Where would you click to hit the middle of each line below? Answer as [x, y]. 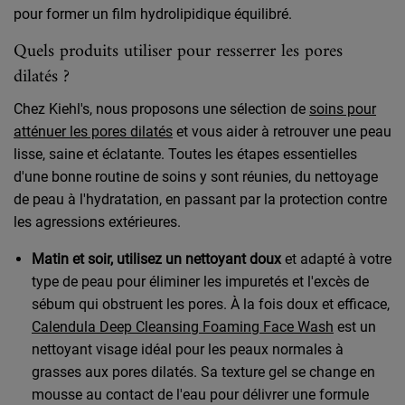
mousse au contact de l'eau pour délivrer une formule [200, 394]
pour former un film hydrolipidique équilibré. [153, 14]
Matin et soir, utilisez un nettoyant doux [156, 259]
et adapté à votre [336, 259]
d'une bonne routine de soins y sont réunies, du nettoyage [196, 176]
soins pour [343, 108]
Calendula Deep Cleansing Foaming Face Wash [183, 326]
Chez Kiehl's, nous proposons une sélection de [161, 108]
